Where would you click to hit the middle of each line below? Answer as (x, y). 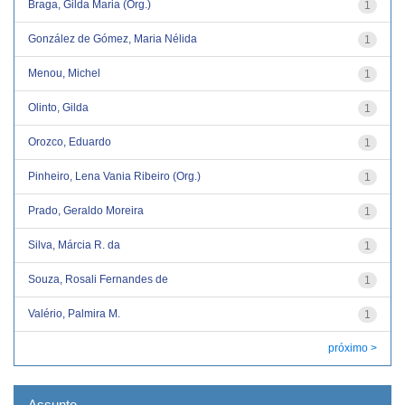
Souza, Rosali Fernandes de (98, 279)
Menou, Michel (64, 73)
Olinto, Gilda (58, 107)
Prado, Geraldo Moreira (86, 210)
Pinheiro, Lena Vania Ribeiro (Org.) (114, 176)
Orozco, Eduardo (70, 141)
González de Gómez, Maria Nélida (113, 38)
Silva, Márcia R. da (74, 245)
